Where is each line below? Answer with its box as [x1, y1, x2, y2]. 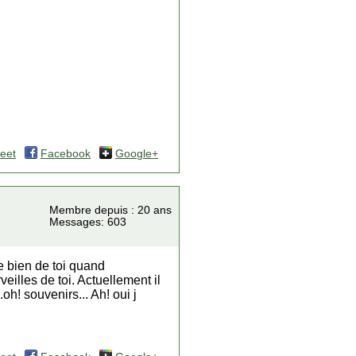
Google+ [115, 148, 158, 160]
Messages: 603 [49, 216, 126, 228]
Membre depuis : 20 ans [49, 204, 172, 216]
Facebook [41, 148, 91, 160]
